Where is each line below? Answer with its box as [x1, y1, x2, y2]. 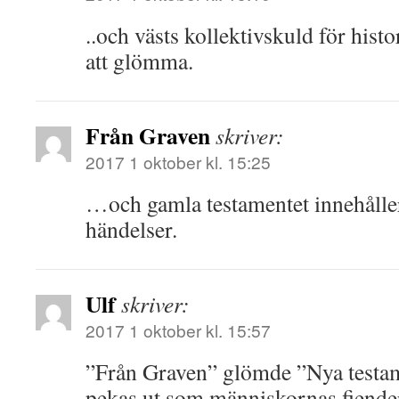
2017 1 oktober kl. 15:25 [85, 150, 271, 174]
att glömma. [85, 45, 193, 76]
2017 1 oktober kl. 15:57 [85, 318, 271, 342]
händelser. [85, 214, 177, 244]
